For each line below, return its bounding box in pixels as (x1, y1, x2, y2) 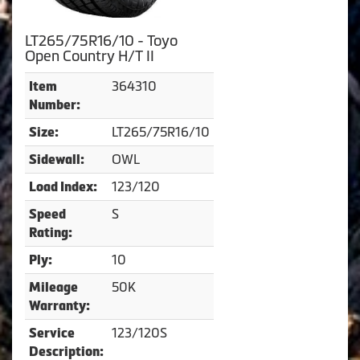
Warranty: (29, 299, 90, 313)
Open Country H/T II (25, 48, 154, 65)
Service (29, 326, 75, 341)
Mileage (29, 280, 78, 295)
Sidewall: (29, 153, 84, 167)
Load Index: (29, 180, 97, 194)
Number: (29, 98, 80, 112)
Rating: (29, 226, 72, 240)
